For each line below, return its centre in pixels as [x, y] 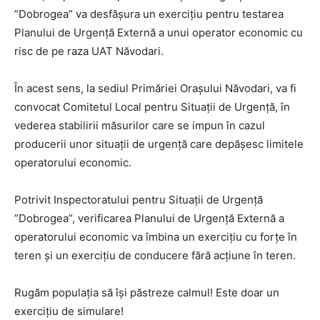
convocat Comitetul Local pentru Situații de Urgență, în [152, 106]
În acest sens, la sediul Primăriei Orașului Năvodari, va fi [155, 88]
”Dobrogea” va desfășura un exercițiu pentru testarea [149, 14]
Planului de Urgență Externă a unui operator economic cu [159, 32]
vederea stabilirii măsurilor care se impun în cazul [140, 125]
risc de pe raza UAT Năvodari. [89, 51]
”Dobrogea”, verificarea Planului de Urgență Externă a [149, 218]
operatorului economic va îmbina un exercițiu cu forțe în [156, 236]
